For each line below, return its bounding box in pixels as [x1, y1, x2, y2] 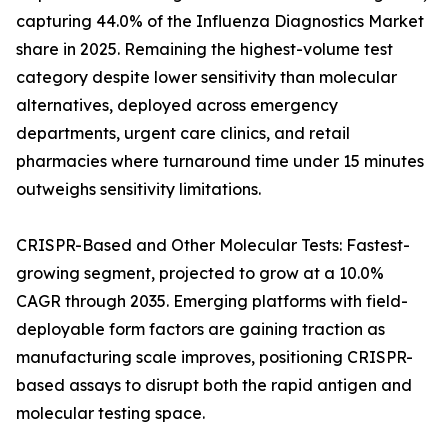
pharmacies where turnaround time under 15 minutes [16, 151, 424, 172]
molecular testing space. [16, 403, 205, 424]
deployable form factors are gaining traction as [16, 319, 385, 340]
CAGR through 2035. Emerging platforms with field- [16, 291, 408, 312]
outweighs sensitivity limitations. [16, 179, 261, 200]
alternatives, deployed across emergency [16, 95, 338, 116]
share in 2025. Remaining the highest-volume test [16, 39, 393, 60]
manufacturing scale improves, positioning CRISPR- [16, 347, 413, 368]
